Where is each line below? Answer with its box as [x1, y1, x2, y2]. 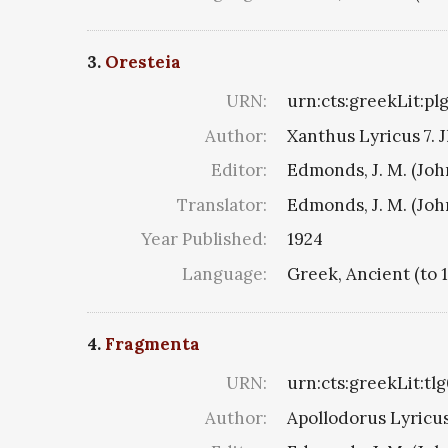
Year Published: [141, 228, 267, 251]
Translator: [177, 193, 267, 216]
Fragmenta [105, 333, 200, 356]
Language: [182, 262, 267, 285]
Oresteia [105, 51, 181, 74]
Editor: [211, 159, 267, 182]
